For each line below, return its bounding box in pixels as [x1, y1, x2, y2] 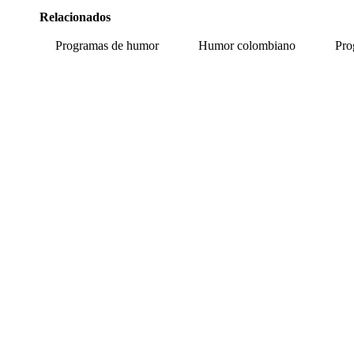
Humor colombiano [198, 39, 296, 53]
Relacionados [40, 10, 111, 24]
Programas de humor [55, 39, 159, 53]
